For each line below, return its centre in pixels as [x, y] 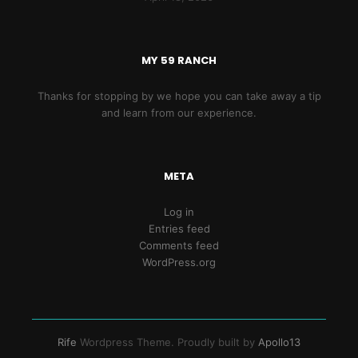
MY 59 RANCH [179, 61]
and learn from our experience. [179, 113]
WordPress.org [179, 263]
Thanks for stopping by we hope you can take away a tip [179, 96]
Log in [179, 212]
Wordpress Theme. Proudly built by [167, 342]
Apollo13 [279, 342]
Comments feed [179, 246]
